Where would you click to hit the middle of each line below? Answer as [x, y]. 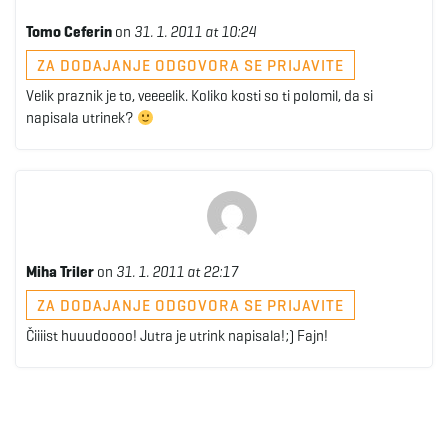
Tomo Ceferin [69, 32]
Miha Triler [60, 272]
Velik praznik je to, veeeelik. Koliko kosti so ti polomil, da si [199, 96]
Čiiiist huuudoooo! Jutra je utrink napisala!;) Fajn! [177, 336]
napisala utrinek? [81, 118]
